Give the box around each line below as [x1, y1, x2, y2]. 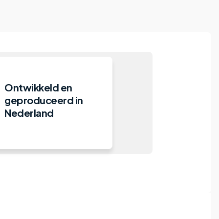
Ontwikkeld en [4, 81, 72, 93]
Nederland [4, 106, 54, 119]
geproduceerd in [4, 93, 83, 106]
